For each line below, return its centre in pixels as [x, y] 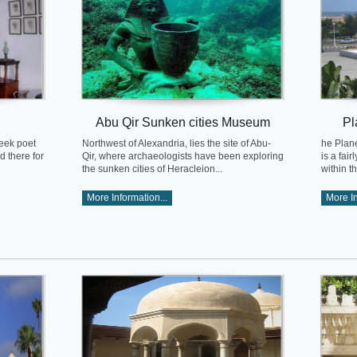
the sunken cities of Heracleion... [152, 169]
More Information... [127, 198]
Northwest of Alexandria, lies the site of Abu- [177, 144]
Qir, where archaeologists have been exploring [183, 157]
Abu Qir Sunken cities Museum [183, 122]
